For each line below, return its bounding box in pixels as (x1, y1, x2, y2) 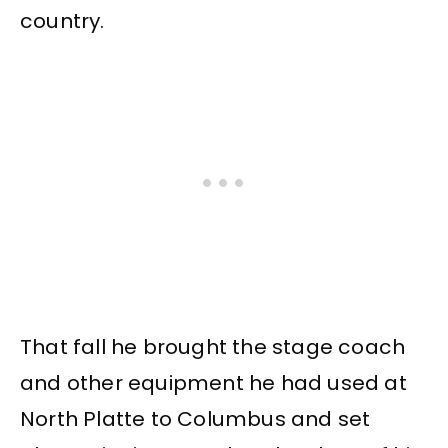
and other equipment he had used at (20, 369, 407, 398)
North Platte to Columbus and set (20, 405, 371, 434)
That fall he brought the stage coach (20, 333, 406, 362)
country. (20, 6, 105, 35)
